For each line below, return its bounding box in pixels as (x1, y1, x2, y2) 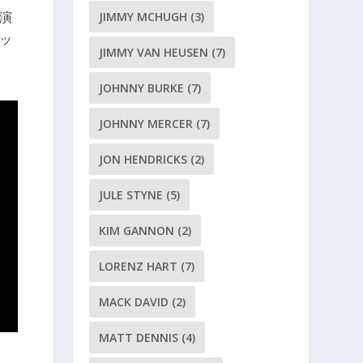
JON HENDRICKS (99, 151, 188, 167)
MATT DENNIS (99, 329, 179, 345)
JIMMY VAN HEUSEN (99, 44, 209, 60)
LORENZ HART (99, 258, 178, 274)
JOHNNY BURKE (99, 79, 185, 96)
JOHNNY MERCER (99, 115, 194, 131)
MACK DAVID (99, 293, 169, 310)
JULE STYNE (99, 186, 164, 203)
